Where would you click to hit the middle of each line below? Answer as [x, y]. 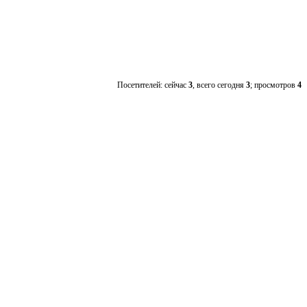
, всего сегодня [219, 85]
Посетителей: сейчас [153, 85]
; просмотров [274, 85]
